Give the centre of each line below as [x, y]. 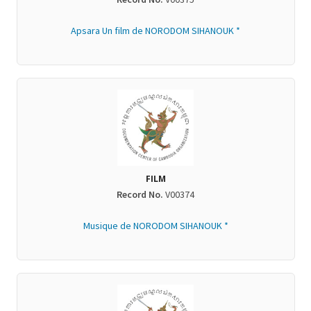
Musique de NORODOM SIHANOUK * [155, 225]
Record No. [140, 194]
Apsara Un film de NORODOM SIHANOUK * [155, 30]
